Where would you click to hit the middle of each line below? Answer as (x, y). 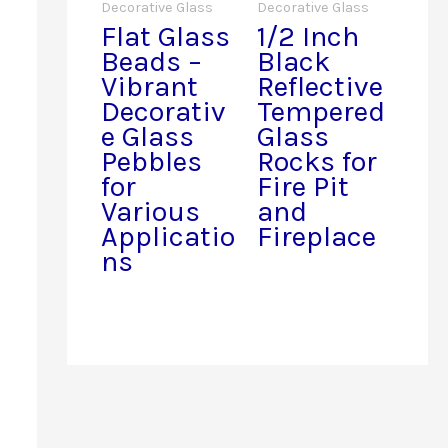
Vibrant (149, 86)
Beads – (151, 61)
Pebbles (151, 161)
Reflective (320, 86)
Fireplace (317, 236)
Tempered (321, 111)
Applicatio (167, 236)
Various (150, 211)
